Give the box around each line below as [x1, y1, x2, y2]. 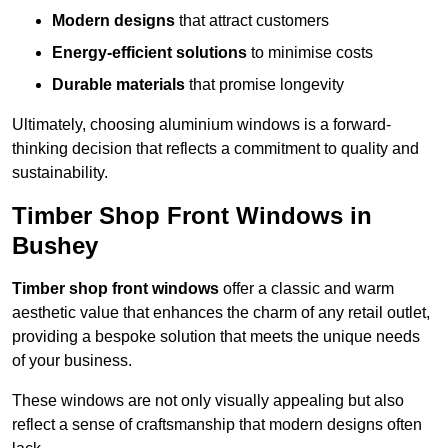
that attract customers [175, 12, 329, 30]
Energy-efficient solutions [52, 44, 247, 62]
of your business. [12, 352, 132, 370]
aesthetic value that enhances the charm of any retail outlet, [12, 304, 430, 322]
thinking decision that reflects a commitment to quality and [12, 140, 419, 158]
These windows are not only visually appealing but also [12, 392, 404, 410]
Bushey [12, 232, 98, 260]
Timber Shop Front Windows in [12, 202, 372, 230]
